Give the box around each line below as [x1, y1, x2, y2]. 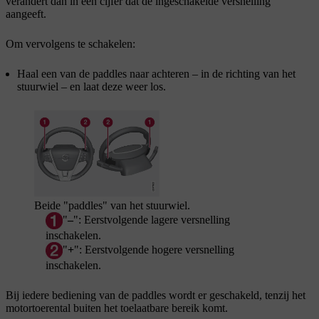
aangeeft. [6, 7, 46, 20]
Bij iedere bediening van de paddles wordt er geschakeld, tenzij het [6, 289, 305, 302]
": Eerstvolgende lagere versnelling [73, 213, 230, 226]
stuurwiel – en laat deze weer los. [17, 80, 166, 93]
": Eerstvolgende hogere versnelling [74, 243, 234, 256]
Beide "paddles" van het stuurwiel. [34, 199, 190, 212]
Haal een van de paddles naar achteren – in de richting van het [17, 67, 296, 80]
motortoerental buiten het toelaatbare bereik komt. [6, 302, 228, 315]
